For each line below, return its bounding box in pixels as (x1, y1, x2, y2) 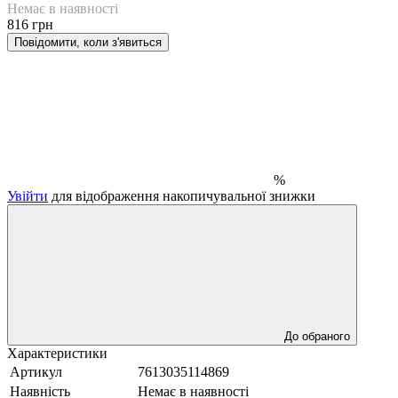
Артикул (10, 363, 62, 379)
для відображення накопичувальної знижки (48, 187, 315, 203)
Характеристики (7, 345, 107, 361)
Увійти (7, 187, 48, 203)
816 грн (7, 16, 53, 32)
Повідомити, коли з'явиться (14, 35, 162, 49)
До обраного (284, 329, 350, 343)
